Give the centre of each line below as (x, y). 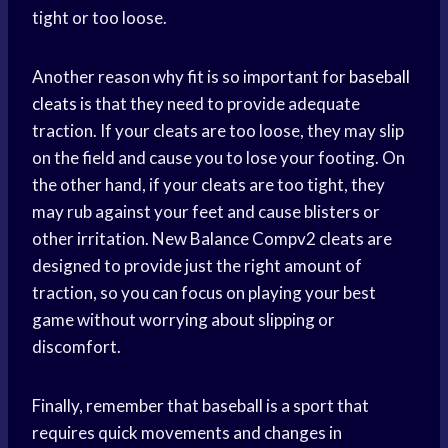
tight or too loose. (99, 18)
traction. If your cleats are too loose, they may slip (218, 131)
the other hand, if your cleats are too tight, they (208, 185)
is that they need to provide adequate (218, 104)
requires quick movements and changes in (187, 433)
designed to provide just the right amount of (197, 266)
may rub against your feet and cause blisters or (206, 212)
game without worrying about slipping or (183, 320)
